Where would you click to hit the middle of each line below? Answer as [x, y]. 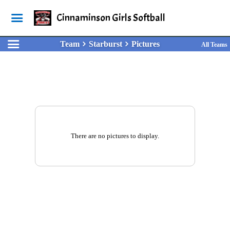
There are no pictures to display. [115, 136]
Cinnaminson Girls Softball [111, 18]
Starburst [105, 44]
